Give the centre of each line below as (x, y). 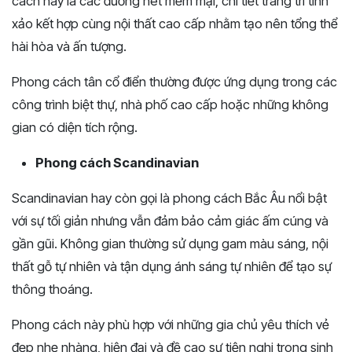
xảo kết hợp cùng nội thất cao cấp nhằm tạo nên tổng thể (175, 24)
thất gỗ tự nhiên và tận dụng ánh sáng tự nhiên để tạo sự (172, 267)
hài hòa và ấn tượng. (69, 47)
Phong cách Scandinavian (117, 163)
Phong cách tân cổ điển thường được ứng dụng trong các (174, 82)
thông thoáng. (52, 290)
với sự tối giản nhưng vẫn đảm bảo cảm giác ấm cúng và (170, 221)
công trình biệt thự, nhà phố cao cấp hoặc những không (170, 105)
